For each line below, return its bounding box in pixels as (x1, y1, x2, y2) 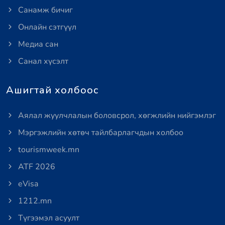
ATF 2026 (16, 161, 55, 172)
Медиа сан (16, 39, 58, 50)
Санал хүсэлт (16, 56, 68, 67)
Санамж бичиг (16, 5, 73, 16)
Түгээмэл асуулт (16, 212, 79, 223)
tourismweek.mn (16, 144, 79, 155)
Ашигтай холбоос (6, 83, 99, 97)
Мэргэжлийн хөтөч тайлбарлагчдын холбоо (16, 127, 183, 138)
